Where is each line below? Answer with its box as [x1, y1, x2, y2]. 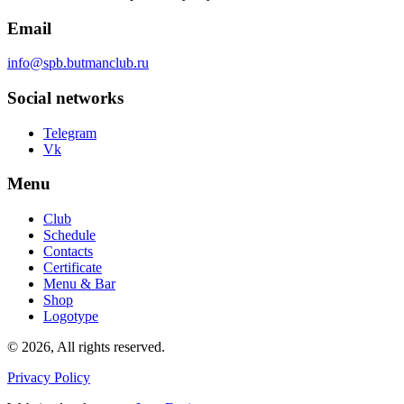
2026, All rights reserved [22, 339, 161, 355]
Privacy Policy [7, 370, 90, 386]
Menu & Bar [43, 276, 115, 292]
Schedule [43, 227, 96, 243]
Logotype [43, 308, 98, 325]
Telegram [43, 124, 96, 141]
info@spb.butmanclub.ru [7, 55, 149, 71]
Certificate [43, 260, 102, 276]
